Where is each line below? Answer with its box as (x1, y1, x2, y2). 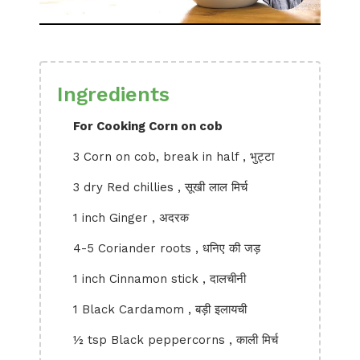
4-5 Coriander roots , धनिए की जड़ (73, 241, 260, 256)
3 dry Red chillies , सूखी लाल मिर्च (73, 180, 247, 194)
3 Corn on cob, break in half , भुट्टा (73, 149, 274, 164)
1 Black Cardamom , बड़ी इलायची (73, 302, 247, 317)
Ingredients (57, 83, 170, 106)
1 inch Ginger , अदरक (73, 211, 189, 225)
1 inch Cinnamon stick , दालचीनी (73, 272, 246, 286)
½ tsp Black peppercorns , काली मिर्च (73, 333, 278, 347)
